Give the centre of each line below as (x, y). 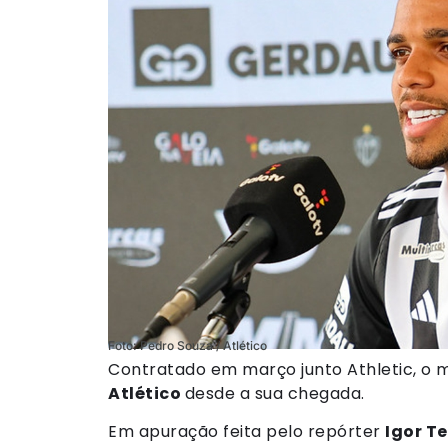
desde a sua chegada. (274, 393)
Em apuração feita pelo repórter (246, 431)
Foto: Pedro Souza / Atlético (187, 345)
